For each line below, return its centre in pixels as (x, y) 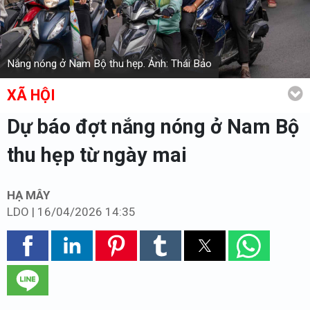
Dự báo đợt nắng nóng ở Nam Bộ (153, 126)
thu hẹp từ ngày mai (97, 155)
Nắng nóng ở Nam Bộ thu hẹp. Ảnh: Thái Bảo (109, 63)
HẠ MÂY (28, 195)
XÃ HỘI (31, 95)
